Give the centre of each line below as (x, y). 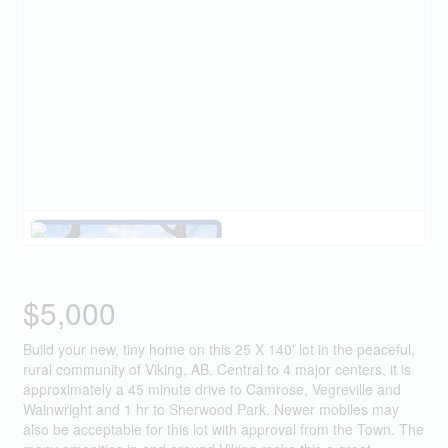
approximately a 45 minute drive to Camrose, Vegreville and (211, 389)
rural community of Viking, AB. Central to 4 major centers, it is (216, 369)
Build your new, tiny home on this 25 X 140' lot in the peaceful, (218, 349)
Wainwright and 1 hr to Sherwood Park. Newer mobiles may (210, 409)
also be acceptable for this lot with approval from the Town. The (223, 429)
